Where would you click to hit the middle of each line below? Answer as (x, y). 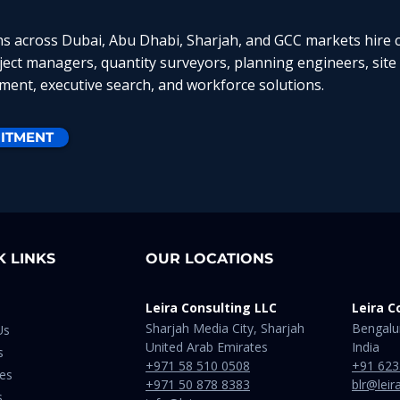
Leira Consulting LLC (211, 308)
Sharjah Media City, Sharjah (225, 328)
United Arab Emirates (207, 347)
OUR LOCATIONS (209, 258)
